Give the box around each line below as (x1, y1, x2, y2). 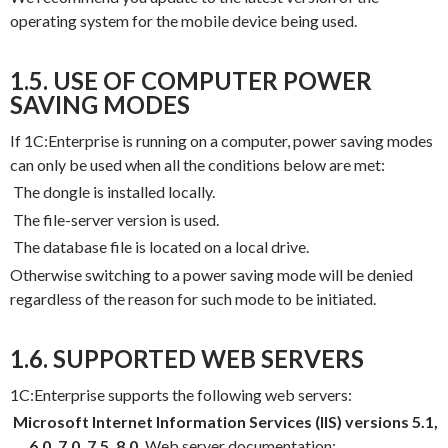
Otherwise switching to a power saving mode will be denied (9, 264, 413, 284)
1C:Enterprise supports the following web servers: (9, 384, 352, 404)
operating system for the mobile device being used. (9, 10, 357, 30)
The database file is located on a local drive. (13, 237, 309, 257)
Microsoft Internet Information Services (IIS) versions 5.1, (13, 412, 438, 432)
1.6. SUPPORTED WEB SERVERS (10, 343, 364, 373)
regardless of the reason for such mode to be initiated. (9, 288, 376, 308)
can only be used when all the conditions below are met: (9, 154, 385, 174)
